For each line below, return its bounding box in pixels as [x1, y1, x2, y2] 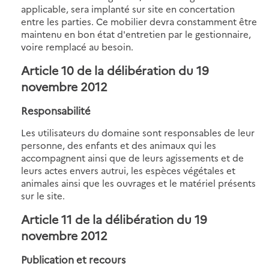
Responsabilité [21, 103, 91, 117]
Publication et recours [21, 252, 125, 266]
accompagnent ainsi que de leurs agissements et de [21, 151, 244, 164]
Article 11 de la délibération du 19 [21, 210, 207, 227]
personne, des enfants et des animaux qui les [21, 138, 216, 151]
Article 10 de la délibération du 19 [21, 61, 209, 78]
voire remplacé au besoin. [21, 40, 133, 53]
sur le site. [21, 189, 65, 202]
